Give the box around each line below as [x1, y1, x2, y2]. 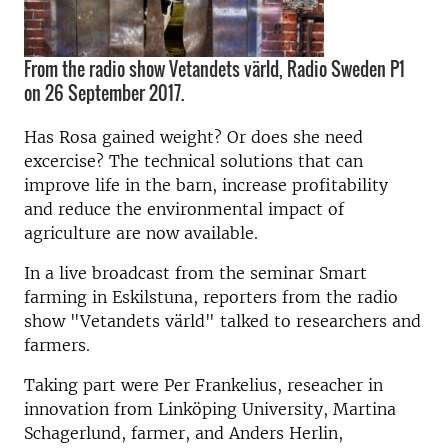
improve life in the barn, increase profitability [24, 174, 388, 195]
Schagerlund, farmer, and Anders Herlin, [24, 422, 343, 443]
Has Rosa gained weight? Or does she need [24, 126, 363, 147]
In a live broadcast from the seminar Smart [24, 262, 367, 283]
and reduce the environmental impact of [24, 198, 344, 219]
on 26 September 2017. [24, 79, 184, 106]
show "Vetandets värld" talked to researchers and [24, 310, 421, 331]
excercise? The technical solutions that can [24, 150, 363, 171]
